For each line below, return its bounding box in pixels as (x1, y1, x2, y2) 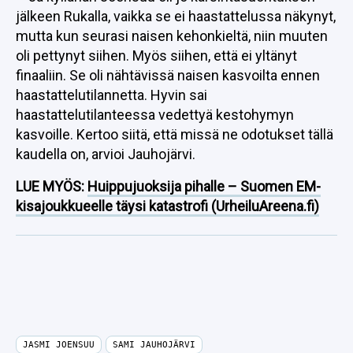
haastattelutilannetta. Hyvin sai (16, 87, 207, 103)
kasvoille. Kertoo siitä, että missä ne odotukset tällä (16, 126, 333, 143)
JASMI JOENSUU (23, 340, 95, 350)
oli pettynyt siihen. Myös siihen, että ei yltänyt (16, 47, 297, 64)
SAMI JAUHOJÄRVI (113, 340, 195, 350)
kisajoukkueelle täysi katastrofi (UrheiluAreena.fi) (16, 198, 319, 214)
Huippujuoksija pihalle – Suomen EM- (87, 178, 321, 195)
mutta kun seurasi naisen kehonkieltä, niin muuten (16, 28, 328, 44)
